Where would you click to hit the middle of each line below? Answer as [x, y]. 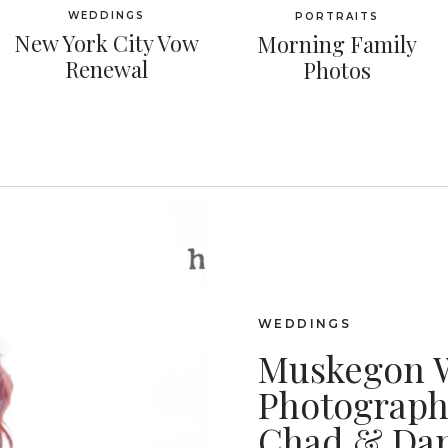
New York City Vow [106, 43]
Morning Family [337, 44]
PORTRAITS [337, 16]
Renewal [106, 69]
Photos [337, 70]
